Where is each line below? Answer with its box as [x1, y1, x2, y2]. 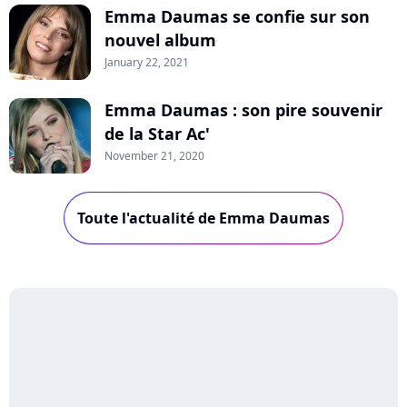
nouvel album [104, 29, 216, 51]
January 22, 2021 [104, 55, 189, 70]
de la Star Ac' [104, 123, 210, 144]
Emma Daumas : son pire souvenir [104, 99, 382, 121]
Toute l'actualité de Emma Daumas [77, 208, 330, 228]
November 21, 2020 [104, 148, 204, 164]
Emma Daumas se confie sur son [104, 5, 370, 27]
